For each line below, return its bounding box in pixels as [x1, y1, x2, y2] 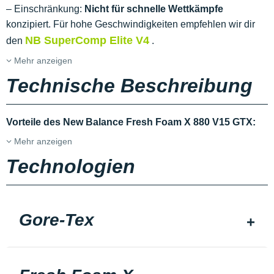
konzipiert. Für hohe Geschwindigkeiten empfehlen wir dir [6, 19, 255, 30]
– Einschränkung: [6, 4, 84, 15]
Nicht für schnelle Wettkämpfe [84, 4, 223, 15]
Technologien [6, 155, 135, 178]
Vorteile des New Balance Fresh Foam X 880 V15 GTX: [6, 117, 256, 128]
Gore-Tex [19, 210, 94, 230]
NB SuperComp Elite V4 [25, 34, 149, 47]
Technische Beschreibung [6, 75, 253, 97]
